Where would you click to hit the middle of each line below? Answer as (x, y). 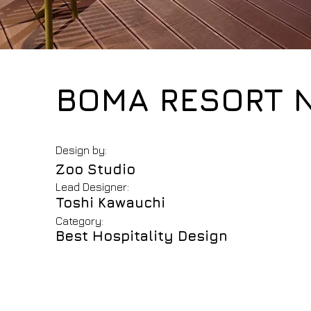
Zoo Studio (95, 169)
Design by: (81, 150)
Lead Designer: (92, 187)
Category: (79, 221)
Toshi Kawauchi (110, 202)
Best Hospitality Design (142, 236)
